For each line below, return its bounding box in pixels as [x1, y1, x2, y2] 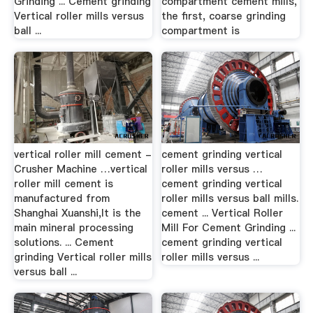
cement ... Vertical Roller [161, 205, 284, 220]
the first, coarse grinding [161, 8, 286, 23]
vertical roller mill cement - [13, 147, 152, 161]
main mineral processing [13, 220, 133, 235]
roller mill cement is [13, 176, 113, 191]
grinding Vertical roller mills [13, 249, 152, 264]
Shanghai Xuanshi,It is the [13, 205, 141, 220]
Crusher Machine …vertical [13, 161, 147, 176]
